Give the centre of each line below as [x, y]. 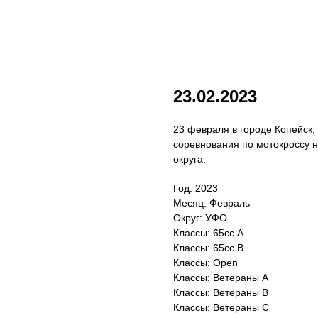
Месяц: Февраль [212, 203]
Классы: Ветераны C [221, 307]
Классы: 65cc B [208, 248]
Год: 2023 [196, 188]
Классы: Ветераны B [221, 292]
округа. [190, 159]
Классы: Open [205, 263]
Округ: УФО [200, 218]
